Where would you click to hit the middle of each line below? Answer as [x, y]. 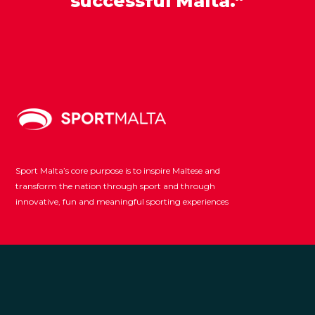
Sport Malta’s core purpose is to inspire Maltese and [118, 171]
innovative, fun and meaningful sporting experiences [122, 202]
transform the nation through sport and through [116, 186]
